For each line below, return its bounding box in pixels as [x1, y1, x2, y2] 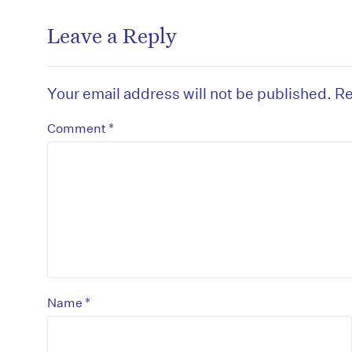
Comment [47, 120, 108, 136]
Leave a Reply [47, 20, 177, 48]
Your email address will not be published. [47, 83, 332, 102]
